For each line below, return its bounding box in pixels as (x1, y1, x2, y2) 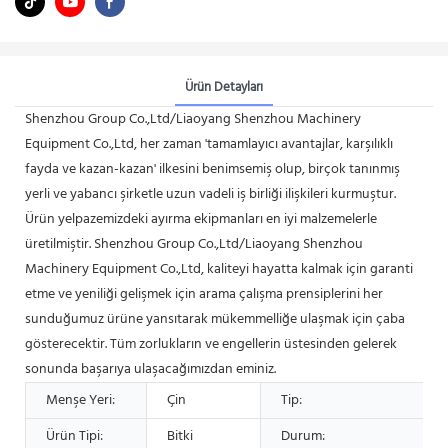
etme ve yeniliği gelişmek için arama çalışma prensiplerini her (25, 282, 383, 306)
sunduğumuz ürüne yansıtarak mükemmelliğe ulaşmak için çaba (25, 307, 405, 331)
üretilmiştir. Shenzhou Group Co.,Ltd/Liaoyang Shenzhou (25, 232, 363, 256)
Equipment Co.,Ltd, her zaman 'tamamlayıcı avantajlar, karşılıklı (25, 132, 393, 156)
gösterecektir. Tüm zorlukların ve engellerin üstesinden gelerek (25, 332, 397, 356)
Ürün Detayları (185, 76, 263, 98)
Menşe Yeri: (46, 388, 115, 412)
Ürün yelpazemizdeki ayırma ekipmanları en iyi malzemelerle (25, 207, 377, 231)
